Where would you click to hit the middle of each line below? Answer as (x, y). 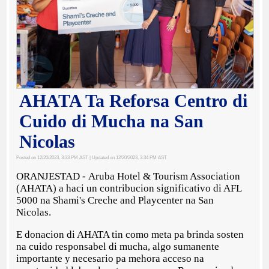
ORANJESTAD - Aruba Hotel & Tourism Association (128, 177)
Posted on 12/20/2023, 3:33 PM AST (53, 158)
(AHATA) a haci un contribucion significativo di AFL (129, 189)
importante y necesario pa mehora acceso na (110, 259)
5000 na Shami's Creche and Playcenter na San (115, 201)
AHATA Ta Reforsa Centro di (134, 101)
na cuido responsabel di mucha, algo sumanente (118, 247)
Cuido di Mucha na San (112, 121)
